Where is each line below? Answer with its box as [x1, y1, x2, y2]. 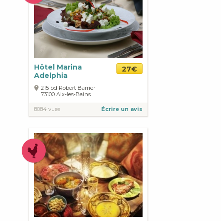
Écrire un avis [101, 106, 143, 112]
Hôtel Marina [34, 63, 82, 72]
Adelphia [34, 71, 68, 80]
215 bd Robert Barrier [41, 84, 95, 91]
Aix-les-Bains [56, 91, 91, 98]
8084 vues [34, 106, 60, 112]
